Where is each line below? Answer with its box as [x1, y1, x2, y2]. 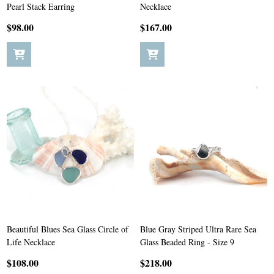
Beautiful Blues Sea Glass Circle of [7, 223, 128, 235]
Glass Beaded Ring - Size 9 [140, 236, 234, 248]
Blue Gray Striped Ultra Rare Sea [140, 223, 256, 235]
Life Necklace [7, 236, 55, 248]
